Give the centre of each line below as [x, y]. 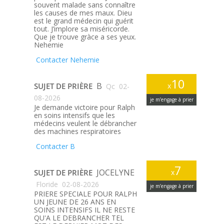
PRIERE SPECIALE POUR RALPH [85, 193]
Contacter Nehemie [66, 59]
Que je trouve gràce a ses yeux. [85, 36]
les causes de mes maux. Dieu [83, 12]
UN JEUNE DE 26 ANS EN [75, 201]
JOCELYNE [115, 172]
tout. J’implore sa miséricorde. [81, 28]
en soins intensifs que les [74, 115]
